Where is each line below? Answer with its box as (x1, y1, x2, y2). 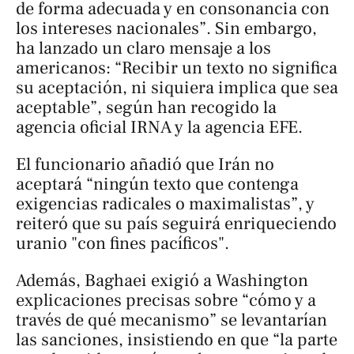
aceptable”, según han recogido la (16, 96, 277, 119)
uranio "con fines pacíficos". (16, 232, 229, 255)
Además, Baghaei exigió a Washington (16, 269, 308, 292)
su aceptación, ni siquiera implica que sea (16, 76, 338, 99)
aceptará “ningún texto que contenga (16, 173, 299, 196)
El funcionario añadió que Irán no (16, 153, 274, 176)
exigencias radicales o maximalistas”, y (16, 193, 314, 216)
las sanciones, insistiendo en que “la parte (16, 329, 337, 352)
